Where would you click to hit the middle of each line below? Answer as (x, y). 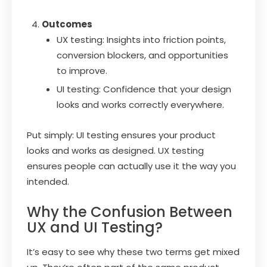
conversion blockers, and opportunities (142, 55)
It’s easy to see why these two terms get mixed (133, 252)
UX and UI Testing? (95, 227)
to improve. (82, 70)
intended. (48, 181)
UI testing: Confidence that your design (144, 89)
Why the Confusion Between (130, 212)
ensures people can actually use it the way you (131, 166)
